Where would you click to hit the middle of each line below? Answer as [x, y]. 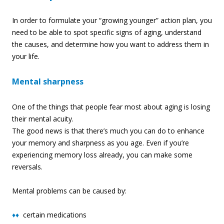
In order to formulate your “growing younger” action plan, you [112, 20]
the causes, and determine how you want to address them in [110, 44]
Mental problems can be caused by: [69, 191]
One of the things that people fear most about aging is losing [111, 107]
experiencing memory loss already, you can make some [102, 155]
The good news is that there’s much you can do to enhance [108, 131]
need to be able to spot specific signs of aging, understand [107, 32]
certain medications [53, 215]
